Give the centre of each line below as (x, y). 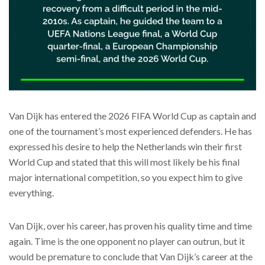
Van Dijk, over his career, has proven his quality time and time (130, 225)
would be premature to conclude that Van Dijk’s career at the (131, 256)
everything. (31, 192)
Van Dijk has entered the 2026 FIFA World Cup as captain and (132, 115)
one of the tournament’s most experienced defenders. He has (130, 131)
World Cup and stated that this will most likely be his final (124, 161)
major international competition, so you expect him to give (126, 177)
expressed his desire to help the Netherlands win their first (125, 146)
